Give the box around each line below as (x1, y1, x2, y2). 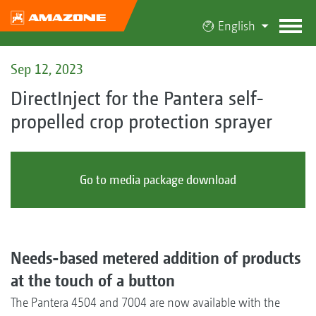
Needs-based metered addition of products (11, 248, 300, 268)
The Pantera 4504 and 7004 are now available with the (11, 295, 280, 310)
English (217, 18, 255, 33)
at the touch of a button (11, 270, 175, 291)
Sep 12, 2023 (11, 61, 83, 77)
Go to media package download (80, 171, 236, 187)
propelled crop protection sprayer (11, 109, 272, 133)
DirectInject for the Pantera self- (11, 86, 264, 109)
